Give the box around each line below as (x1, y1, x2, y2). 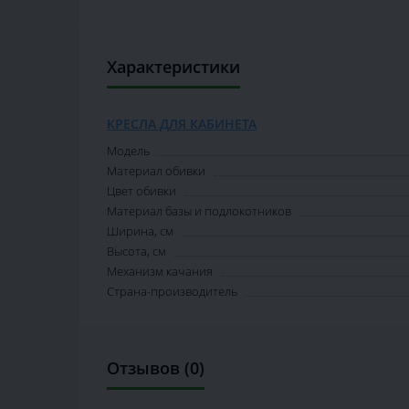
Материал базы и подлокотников (107, 203, 291, 220)
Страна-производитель (107, 283, 237, 300)
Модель (107, 142, 150, 160)
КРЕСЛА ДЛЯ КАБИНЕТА (107, 115, 257, 133)
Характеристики (107, 56, 240, 79)
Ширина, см (107, 223, 173, 240)
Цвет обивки (107, 183, 176, 200)
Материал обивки (107, 163, 205, 180)
